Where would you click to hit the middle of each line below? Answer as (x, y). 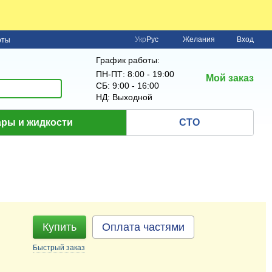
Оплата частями (144, 227)
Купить (60, 227)
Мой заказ (230, 78)
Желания (199, 39)
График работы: (128, 60)
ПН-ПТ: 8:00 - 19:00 (135, 74)
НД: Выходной (124, 97)
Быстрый (50, 248)
